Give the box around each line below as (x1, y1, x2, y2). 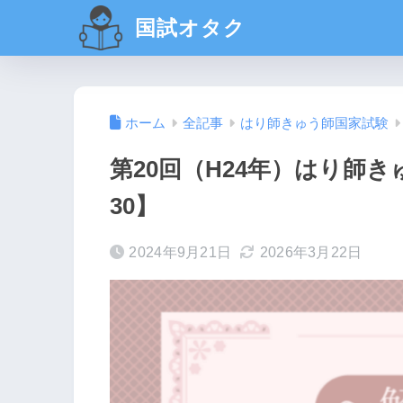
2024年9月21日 (129, 245, 232, 261)
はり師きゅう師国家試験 (240, 116, 389, 131)
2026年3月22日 (259, 245, 363, 261)
